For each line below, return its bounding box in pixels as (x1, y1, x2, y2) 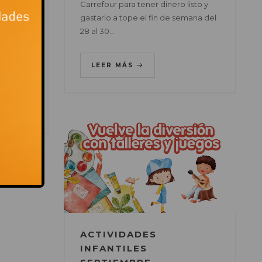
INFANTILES (80, 243, 147, 254)
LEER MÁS (91, 61, 136, 70)
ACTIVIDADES (80, 229, 157, 240)
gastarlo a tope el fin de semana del (80, 13, 216, 23)
